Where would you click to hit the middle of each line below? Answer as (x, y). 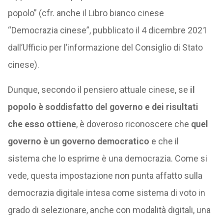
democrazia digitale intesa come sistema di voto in (106, 192)
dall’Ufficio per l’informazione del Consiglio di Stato (105, 47)
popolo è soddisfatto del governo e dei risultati (103, 107)
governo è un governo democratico (78, 141)
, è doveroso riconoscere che (133, 124)
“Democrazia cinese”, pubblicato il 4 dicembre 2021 (107, 30)
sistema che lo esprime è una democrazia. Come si (107, 158)
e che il (164, 141)
